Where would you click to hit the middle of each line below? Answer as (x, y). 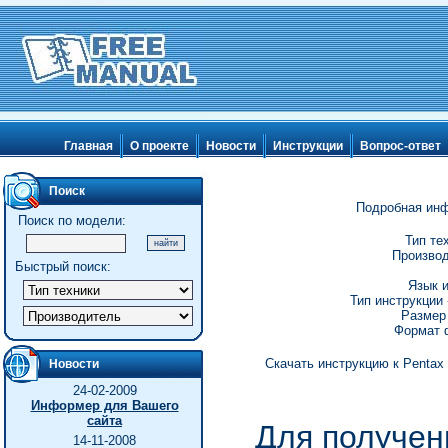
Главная (88, 146)
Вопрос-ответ (400, 146)
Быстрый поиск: (62, 266)
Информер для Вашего (104, 405)
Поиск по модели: (71, 220)
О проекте (159, 146)
